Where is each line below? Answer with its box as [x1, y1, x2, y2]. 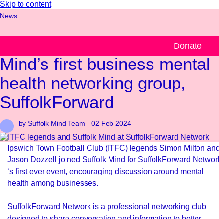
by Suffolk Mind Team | [19, 119, 89, 127]
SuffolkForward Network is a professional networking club [7, 202, 206, 211]
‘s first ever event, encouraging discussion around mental [7, 167, 204, 175]
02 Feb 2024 [91, 119, 131, 127]
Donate [173, 41, 202, 51]
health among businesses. [7, 178, 98, 187]
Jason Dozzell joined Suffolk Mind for [7, 155, 138, 164]
